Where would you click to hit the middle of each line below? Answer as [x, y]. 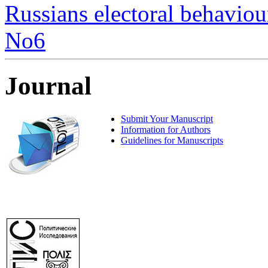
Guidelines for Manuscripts [172, 141]
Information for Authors [166, 130]
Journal [48, 86]
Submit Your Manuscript [167, 119]
